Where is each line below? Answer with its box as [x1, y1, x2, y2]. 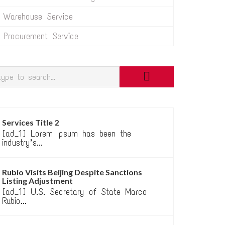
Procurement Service [4, 31, 78, 42]
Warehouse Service [4, 11, 73, 22]
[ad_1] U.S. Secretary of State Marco [2, 186, 147, 197]
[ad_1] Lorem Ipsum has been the [2, 128, 131, 139]
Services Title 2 [2, 118, 59, 127]
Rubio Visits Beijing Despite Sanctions [2, 167, 142, 177]
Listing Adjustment [2, 176, 73, 185]
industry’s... [2, 137, 43, 148]
